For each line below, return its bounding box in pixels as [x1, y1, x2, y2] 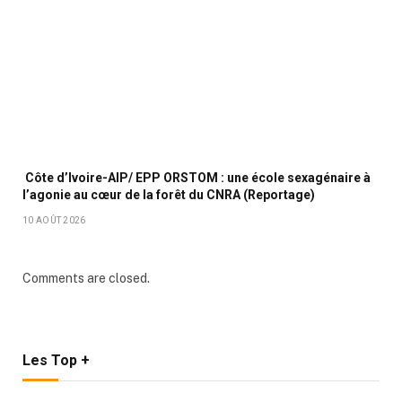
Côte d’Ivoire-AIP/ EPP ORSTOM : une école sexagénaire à [22, 170, 371, 185]
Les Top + [22, 351, 90, 369]
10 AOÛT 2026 [22, 214, 86, 225]
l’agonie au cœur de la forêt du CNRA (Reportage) [22, 187, 315, 202]
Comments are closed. [22, 270, 150, 285]
